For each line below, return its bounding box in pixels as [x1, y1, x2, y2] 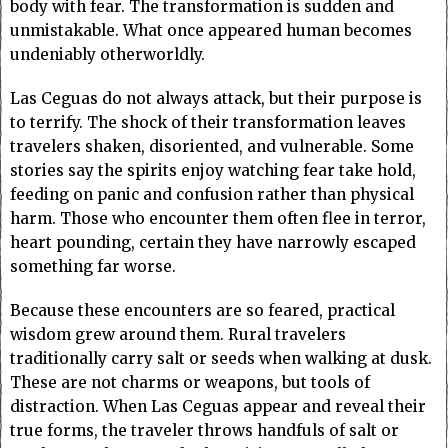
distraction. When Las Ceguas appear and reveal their [10, 397, 426, 417]
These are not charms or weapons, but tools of [10, 373, 370, 393]
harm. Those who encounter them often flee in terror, [10, 209, 426, 229]
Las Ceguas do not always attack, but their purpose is [10, 89, 422, 109]
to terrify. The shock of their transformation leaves [10, 113, 406, 133]
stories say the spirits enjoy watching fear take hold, [10, 161, 416, 181]
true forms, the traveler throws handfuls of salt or [10, 421, 399, 441]
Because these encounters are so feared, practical [10, 301, 395, 321]
